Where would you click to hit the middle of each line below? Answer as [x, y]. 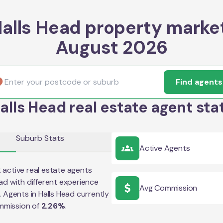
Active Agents [165, 148]
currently [92, 194]
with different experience [53, 182]
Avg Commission [168, 188]
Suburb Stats [40, 138]
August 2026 [111, 48]
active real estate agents [47, 170]
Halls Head [57, 194]
